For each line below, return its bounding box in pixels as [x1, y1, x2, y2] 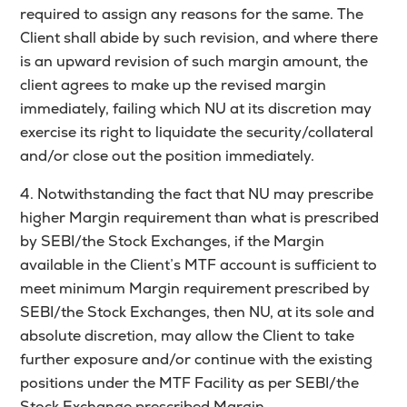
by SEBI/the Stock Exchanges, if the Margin [20, 232, 325, 252]
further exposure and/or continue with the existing [20, 350, 373, 370]
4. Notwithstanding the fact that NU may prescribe [20, 184, 374, 204]
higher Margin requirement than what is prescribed [20, 208, 380, 228]
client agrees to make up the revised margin [20, 75, 327, 95]
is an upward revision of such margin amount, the [20, 52, 369, 72]
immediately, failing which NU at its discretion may [20, 99, 372, 119]
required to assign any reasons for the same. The [20, 5, 364, 25]
